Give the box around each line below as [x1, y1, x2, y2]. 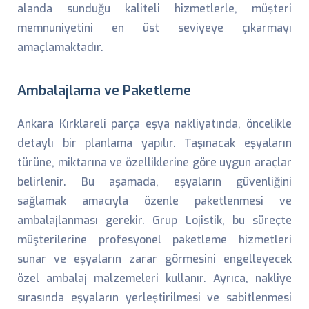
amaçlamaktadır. [17, 40, 103, 54]
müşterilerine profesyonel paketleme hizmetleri [17, 232, 292, 247]
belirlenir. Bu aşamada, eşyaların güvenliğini [17, 175, 292, 189]
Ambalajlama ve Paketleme [17, 81, 191, 99]
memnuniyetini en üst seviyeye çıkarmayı [17, 21, 292, 35]
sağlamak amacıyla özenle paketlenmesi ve [17, 194, 292, 208]
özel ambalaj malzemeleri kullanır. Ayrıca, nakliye [17, 271, 292, 286]
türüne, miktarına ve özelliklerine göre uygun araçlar [17, 155, 292, 170]
